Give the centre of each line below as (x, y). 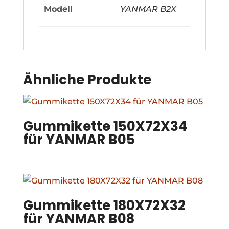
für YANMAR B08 (78, 219)
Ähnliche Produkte (87, 79)
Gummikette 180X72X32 (104, 205)
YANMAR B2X (148, 9)
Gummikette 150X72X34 (105, 126)
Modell (59, 9)
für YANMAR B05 (79, 139)
